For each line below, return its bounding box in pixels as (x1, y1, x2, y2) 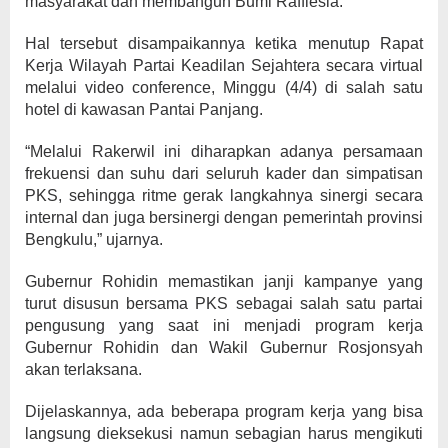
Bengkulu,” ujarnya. (25, 231, 163, 248)
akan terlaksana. (25, 361, 142, 378)
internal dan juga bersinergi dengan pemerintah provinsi (25, 209, 423, 226)
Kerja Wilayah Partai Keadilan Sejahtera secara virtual (25, 57, 423, 74)
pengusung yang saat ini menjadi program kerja (25, 317, 423, 334)
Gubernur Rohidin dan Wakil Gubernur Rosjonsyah (25, 339, 423, 356)
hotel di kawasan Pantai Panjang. (25, 101, 263, 118)
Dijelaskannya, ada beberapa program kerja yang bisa (25, 403, 423, 420)
